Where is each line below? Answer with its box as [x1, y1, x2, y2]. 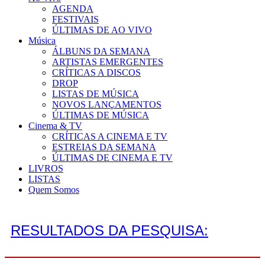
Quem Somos [28, 185, 79, 195]
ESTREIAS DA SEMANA [52, 142, 156, 152]
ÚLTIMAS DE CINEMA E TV [52, 153, 173, 163]
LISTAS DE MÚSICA [52, 89, 139, 99]
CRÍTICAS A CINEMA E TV [52, 131, 167, 141]
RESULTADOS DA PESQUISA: [11, 222, 208, 238]
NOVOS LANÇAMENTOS [52, 99, 161, 109]
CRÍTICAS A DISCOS [52, 67, 141, 77]
